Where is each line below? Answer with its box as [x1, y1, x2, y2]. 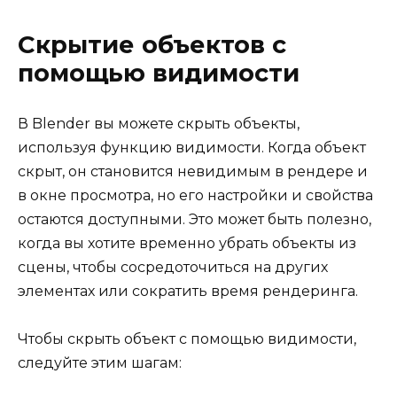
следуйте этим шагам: [18, 354, 182, 372]
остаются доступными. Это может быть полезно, [18, 211, 371, 229]
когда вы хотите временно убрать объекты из [18, 235, 356, 253]
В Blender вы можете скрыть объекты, [18, 115, 300, 133]
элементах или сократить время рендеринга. [18, 283, 358, 300]
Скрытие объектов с [18, 29, 286, 59]
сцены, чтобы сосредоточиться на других [18, 259, 328, 276]
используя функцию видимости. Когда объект [18, 139, 366, 157]
